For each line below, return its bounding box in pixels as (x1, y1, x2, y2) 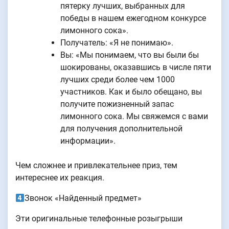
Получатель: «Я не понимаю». (60, 38, 173, 48)
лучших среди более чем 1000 (60, 75, 175, 85)
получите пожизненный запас (60, 99, 174, 109)
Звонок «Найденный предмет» (25, 193, 142, 203)
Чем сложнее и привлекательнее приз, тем (15, 161, 177, 171)
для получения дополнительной (60, 124, 182, 134)
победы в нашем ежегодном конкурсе (60, 13, 206, 24)
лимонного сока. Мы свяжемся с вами (60, 111, 208, 122)
